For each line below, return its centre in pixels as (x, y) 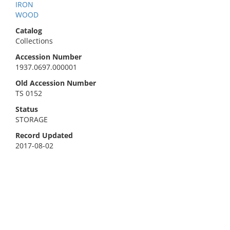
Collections (34, 41)
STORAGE (32, 119)
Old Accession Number (56, 83)
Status (27, 109)
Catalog (29, 31)
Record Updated (44, 135)
